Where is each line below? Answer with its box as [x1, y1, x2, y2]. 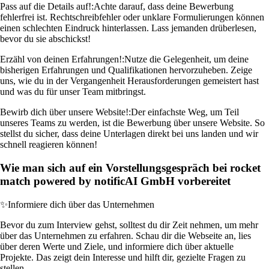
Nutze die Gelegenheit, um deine [124, 54, 249, 65]
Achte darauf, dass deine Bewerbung [94, 1, 234, 12]
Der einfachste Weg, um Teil [131, 107, 239, 118]
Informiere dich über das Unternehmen [8, 199, 154, 210]
